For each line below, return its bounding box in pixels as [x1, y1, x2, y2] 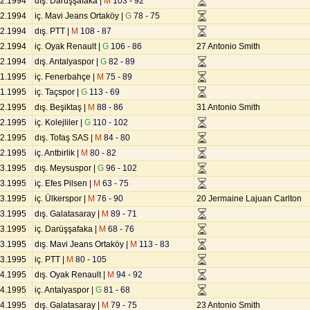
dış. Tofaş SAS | [35, 133, 95, 143]
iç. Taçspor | [35, 87, 81, 97]
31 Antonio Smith [197, 102, 260, 112]
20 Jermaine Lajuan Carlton [197, 194, 302, 203]
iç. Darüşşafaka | [35, 224, 99, 234]
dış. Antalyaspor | [35, 57, 100, 66]
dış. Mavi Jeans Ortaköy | [35, 239, 130, 249]
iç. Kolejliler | [35, 118, 84, 127]
